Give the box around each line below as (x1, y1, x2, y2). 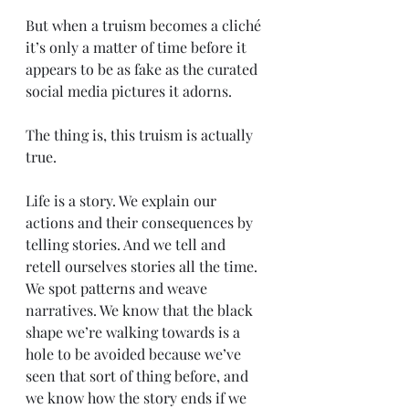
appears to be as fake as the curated (26, 58, 261, 79)
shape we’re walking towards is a (26, 321, 244, 341)
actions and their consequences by (26, 212, 257, 232)
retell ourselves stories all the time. (26, 256, 261, 276)
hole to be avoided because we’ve (26, 343, 245, 363)
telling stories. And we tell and (26, 234, 229, 254)
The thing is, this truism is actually (26, 124, 257, 144)
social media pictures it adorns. (26, 80, 236, 100)
